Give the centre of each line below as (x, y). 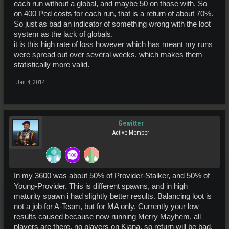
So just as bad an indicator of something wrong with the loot (112, 24)
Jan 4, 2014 (31, 82)
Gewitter (131, 123)
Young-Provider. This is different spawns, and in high (101, 186)
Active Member (131, 133)
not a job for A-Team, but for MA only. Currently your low (106, 206)
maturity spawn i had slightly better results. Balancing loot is (113, 196)
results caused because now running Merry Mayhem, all (107, 216)
